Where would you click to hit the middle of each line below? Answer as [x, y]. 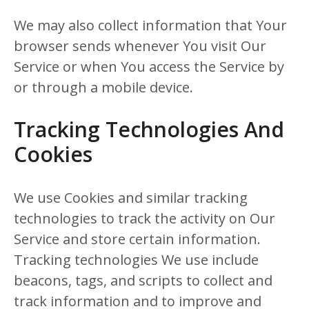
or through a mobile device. [103, 87]
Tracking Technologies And [149, 129]
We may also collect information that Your [150, 25]
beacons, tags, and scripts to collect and [143, 280]
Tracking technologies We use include [136, 260]
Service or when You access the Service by [149, 67]
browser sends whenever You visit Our [140, 46]
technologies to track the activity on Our [144, 218]
